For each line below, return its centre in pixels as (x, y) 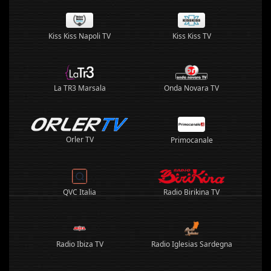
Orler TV (80, 140)
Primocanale (191, 140)
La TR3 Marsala (80, 88)
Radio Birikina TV (191, 192)
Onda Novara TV (191, 88)
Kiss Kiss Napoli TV (80, 36)
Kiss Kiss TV (191, 36)
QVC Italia (80, 192)
